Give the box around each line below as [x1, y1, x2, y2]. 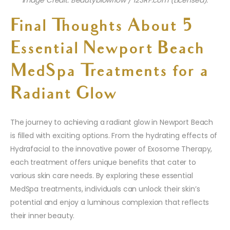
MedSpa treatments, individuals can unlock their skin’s [10, 184, 200, 195]
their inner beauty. [10, 210, 75, 221]
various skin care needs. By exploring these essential [10, 170, 193, 181]
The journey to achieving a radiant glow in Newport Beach [10, 117, 214, 128]
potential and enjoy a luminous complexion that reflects [10, 197, 209, 208]
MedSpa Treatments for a [10, 64, 208, 82]
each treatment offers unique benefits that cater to [10, 157, 196, 168]
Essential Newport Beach [10, 41, 204, 59]
